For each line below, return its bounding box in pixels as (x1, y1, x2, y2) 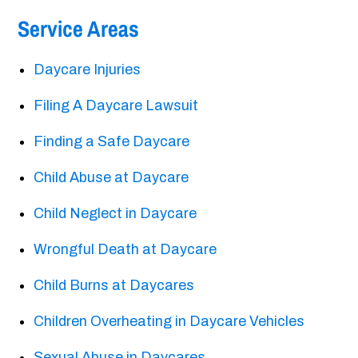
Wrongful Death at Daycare (34, 241, 217, 258)
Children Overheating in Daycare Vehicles (34, 313, 305, 330)
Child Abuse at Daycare (34, 169, 189, 186)
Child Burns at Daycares (34, 277, 195, 294)
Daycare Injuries (34, 62, 141, 78)
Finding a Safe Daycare (34, 133, 190, 150)
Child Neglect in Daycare (34, 205, 197, 222)
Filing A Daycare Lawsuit (34, 97, 199, 114)
